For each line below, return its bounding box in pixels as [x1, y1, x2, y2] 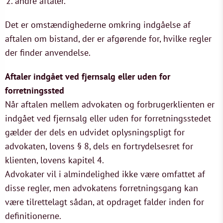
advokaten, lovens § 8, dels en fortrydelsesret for [5, 140, 193, 152]
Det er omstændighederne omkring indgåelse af [5, 19, 191, 30]
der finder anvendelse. [5, 47, 91, 58]
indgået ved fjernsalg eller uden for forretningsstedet [5, 112, 211, 124]
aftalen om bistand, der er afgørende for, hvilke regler [5, 33, 212, 44]
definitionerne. [5, 210, 61, 222]
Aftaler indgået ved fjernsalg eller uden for [5, 71, 170, 82]
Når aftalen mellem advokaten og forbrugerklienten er [5, 99, 215, 110]
